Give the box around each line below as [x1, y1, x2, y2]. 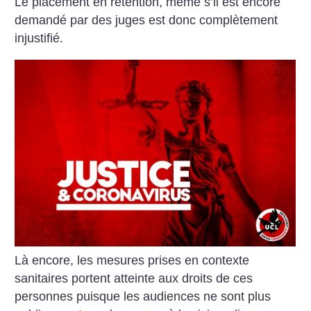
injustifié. [15, 31, 64, 46]
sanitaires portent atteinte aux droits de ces [15, 271, 253, 285]
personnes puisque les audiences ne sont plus [15, 289, 271, 303]
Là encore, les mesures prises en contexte [15, 253, 250, 267]
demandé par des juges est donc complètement [15, 13, 278, 28]
